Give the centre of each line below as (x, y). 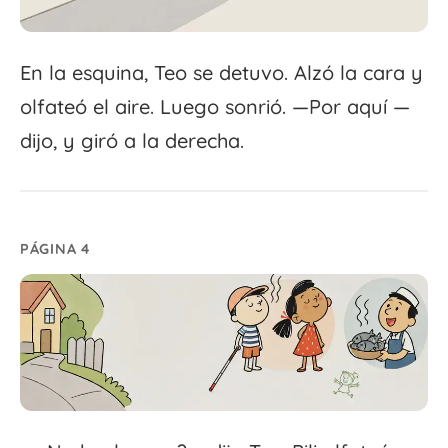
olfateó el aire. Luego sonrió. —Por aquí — (215, 107)
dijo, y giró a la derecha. (132, 141)
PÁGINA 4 (55, 249)
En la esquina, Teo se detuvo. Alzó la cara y (221, 73)
